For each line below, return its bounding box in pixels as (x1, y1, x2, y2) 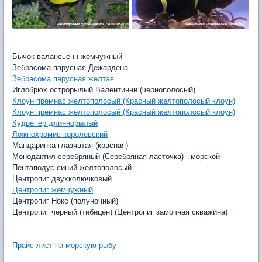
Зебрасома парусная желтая (12, 74, 114, 83)
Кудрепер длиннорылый (12, 119, 98, 127)
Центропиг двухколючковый (12, 174, 112, 183)
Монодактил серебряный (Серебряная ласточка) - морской (12, 152, 220, 161)
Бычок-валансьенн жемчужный (12, 52, 122, 61)
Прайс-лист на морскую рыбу (12, 241, 116, 250)
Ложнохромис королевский (12, 130, 108, 139)
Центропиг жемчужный (12, 185, 93, 194)
